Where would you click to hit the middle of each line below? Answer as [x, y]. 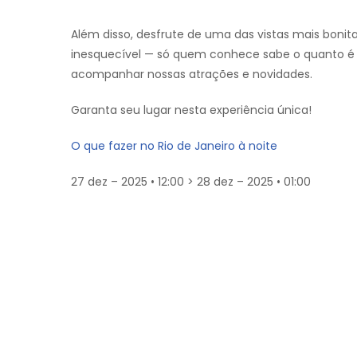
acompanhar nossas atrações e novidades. [192, 74]
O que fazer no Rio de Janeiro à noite [174, 146]
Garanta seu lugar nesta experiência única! [191, 110]
